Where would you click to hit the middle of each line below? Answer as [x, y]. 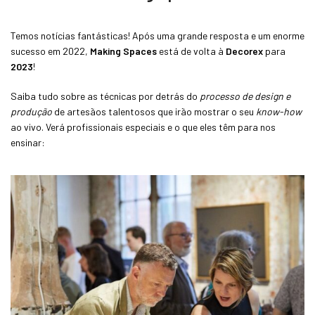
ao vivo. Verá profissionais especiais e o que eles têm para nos [143, 127]
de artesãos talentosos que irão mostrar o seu [154, 111]
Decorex [244, 51]
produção [31, 111]
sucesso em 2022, [50, 51]
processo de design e [245, 96]
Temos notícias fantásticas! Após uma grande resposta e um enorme [157, 35]
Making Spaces [123, 51]
